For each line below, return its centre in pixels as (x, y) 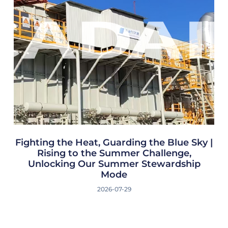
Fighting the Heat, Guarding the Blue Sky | (114, 143)
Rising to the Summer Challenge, (114, 153)
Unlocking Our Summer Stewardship (114, 164)
